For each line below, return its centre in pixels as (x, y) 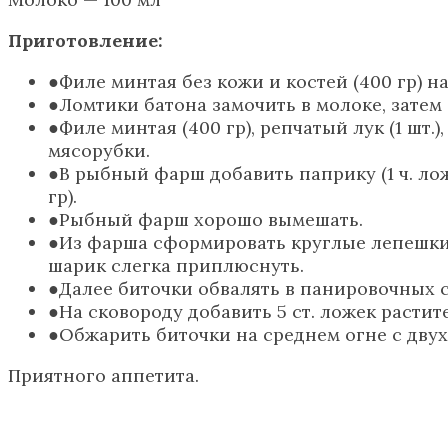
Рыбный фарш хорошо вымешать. (211, 219)
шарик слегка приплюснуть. (176, 265)
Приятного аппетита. (103, 375)
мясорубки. (99, 150)
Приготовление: (85, 40)
